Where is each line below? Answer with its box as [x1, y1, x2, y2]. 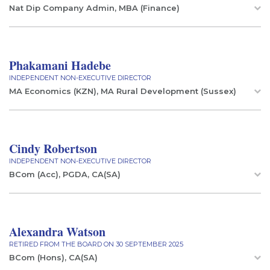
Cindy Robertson [9, 140, 97, 157]
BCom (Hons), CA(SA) [9, 253, 98, 262]
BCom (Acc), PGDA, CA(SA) [9, 169, 121, 179]
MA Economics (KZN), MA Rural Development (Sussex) [9, 86, 236, 96]
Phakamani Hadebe [9, 57, 111, 74]
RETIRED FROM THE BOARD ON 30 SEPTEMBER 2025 [9, 240, 183, 248]
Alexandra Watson [9, 223, 105, 240]
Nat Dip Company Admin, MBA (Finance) [9, 3, 180, 13]
